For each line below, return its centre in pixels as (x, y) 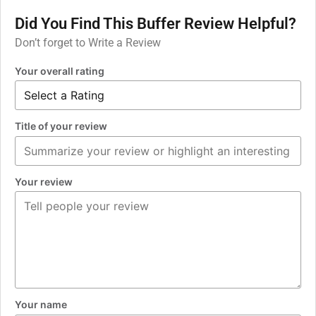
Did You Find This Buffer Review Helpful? (156, 24)
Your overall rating (60, 71)
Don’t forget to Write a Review (88, 43)
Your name (41, 305)
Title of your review (61, 126)
